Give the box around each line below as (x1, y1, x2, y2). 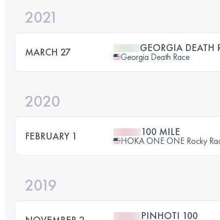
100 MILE (141, 125, 180, 138)
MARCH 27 (25, 45, 71, 58)
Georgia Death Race (121, 51, 190, 62)
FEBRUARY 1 (25, 129, 77, 142)
